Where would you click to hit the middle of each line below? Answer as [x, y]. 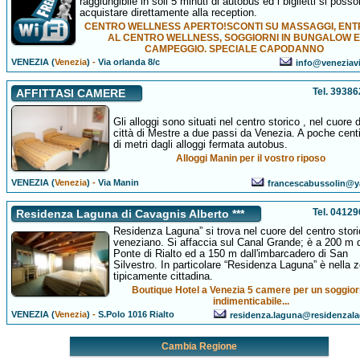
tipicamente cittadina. [163, 276]
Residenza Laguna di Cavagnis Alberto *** [130, 214]
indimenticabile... [251, 301]
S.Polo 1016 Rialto [135, 314]
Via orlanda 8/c [127, 62]
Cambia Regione [199, 346]
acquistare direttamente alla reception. [168, 12]
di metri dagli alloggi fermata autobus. [200, 144]
